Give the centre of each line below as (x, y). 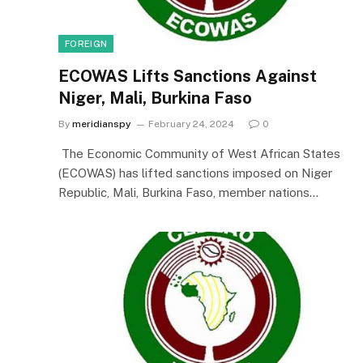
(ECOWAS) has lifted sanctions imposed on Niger (195, 173)
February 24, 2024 (191, 124)
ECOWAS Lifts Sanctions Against (188, 76)
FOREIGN (86, 43)
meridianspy (102, 124)
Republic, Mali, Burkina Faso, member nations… (188, 192)
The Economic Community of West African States (199, 153)
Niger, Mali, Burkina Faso (155, 98)
